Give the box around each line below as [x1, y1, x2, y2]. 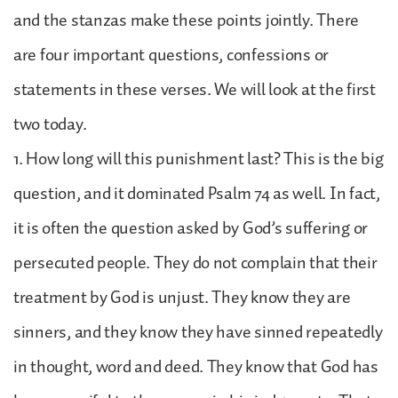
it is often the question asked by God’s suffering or [13, 213, 368, 243]
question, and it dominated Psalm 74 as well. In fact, [13, 179, 380, 208]
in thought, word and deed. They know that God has [13, 352, 378, 381]
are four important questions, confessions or [13, 40, 330, 69]
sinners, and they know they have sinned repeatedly [13, 317, 383, 346]
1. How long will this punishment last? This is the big [13, 144, 384, 173]
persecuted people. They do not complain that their [13, 248, 378, 277]
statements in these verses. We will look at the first [13, 75, 376, 104]
